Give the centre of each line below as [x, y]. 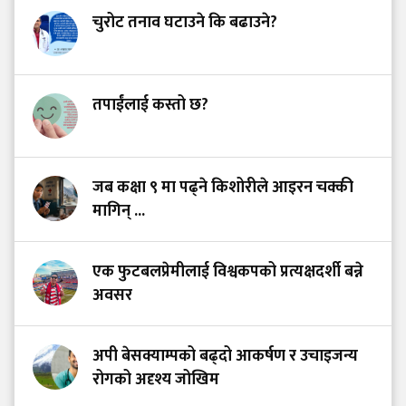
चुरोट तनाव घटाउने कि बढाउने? [185, 23]
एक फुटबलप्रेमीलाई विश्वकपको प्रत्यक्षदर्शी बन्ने [228, 272]
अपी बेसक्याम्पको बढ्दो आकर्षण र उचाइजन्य [225, 357]
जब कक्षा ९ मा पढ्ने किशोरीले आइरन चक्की [223, 188]
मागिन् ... [119, 212]
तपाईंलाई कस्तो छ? [150, 106]
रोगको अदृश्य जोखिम [156, 380]
